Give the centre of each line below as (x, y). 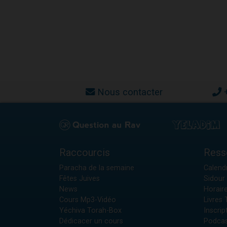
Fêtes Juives (80, 178)
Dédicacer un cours (91, 221)
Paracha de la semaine (97, 168)
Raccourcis (85, 152)
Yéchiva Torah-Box (90, 210)
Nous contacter (130, 92)
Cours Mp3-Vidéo (88, 200)
